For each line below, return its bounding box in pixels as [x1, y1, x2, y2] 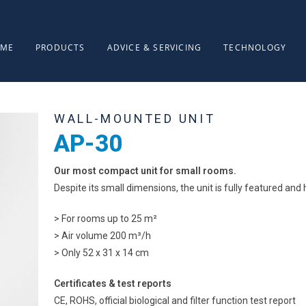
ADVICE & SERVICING [107, 42, 202, 53]
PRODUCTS [35, 42, 85, 53]
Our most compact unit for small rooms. [54, 165, 237, 176]
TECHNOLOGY [223, 42, 287, 53]
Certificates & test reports [54, 278, 172, 289]
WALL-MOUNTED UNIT [54, 111, 216, 126]
